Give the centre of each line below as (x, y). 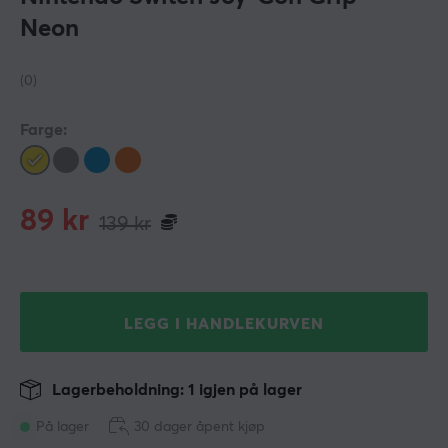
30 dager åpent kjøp (199, 427)
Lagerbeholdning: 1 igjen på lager (175, 390)
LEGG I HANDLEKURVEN (224, 324)
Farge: (43, 130)
